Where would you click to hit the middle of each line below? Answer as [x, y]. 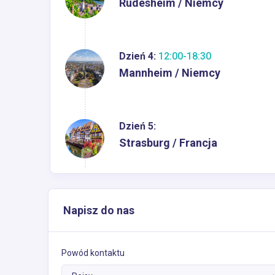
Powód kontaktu [93, 253]
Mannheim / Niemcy [170, 72]
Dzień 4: [137, 56]
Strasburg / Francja [168, 142]
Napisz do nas [99, 210]
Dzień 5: [137, 126]
